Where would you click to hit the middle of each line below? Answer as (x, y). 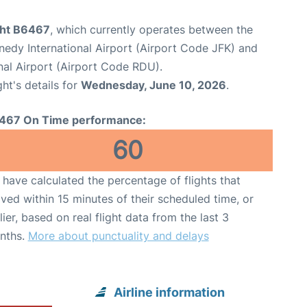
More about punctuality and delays (118, 236)
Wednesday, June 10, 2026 (153, 85)
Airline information (170, 292)
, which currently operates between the (151, 29)
